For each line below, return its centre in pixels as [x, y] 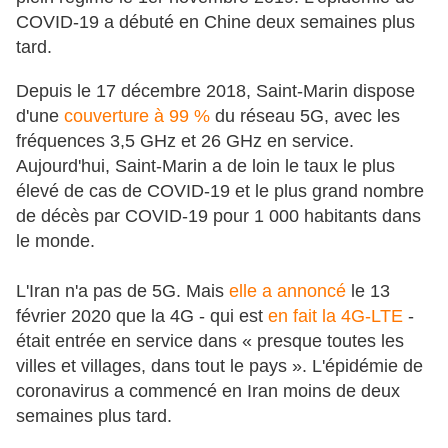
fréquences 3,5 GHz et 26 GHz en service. [185, 140]
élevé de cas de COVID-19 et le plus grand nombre [220, 190]
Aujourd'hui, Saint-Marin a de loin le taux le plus [205, 165]
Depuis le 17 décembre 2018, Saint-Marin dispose [215, 90]
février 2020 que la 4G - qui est [142, 315]
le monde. [55, 240]
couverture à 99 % [137, 115]
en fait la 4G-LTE [335, 315]
